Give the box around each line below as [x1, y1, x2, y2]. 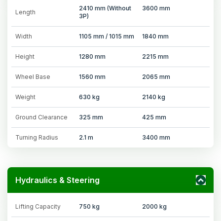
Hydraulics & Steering [15, 175, 100, 185]
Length [15, 8, 36, 16]
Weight [15, 93, 36, 101]
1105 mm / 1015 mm [78, 32, 134, 40]
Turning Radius [15, 133, 58, 141]
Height [15, 52, 35, 60]
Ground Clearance [15, 113, 68, 121]
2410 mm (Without [78, 4, 131, 12]
